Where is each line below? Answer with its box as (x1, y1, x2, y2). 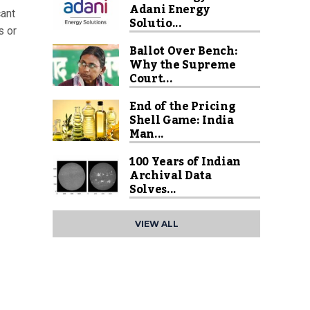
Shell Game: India (129, 109, 234, 131)
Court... (129, 68, 173, 90)
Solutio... (129, 12, 182, 35)
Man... (129, 123, 165, 145)
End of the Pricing (129, 95, 236, 118)
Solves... (129, 179, 177, 201)
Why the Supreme (129, 54, 236, 76)
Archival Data (129, 165, 212, 187)
